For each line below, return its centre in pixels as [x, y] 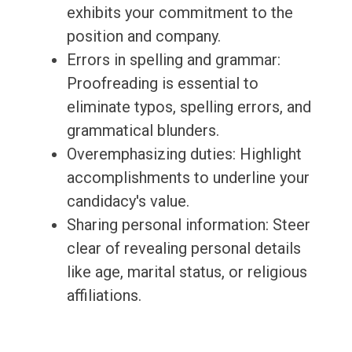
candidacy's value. [128, 202]
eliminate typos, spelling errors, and [189, 107]
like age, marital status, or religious [187, 272]
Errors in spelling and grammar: [173, 60]
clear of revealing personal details [183, 249]
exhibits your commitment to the [180, 13]
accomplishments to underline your [188, 178]
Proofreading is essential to [162, 84]
